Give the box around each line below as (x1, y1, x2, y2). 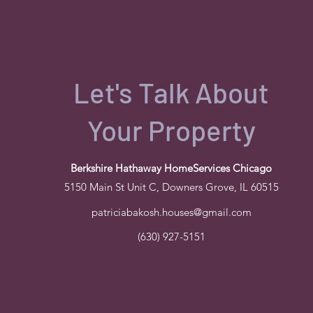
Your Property (87, 113, 256, 147)
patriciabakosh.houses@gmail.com (91, 205, 252, 219)
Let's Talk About (73, 75, 269, 109)
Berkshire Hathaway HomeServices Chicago (71, 161, 272, 175)
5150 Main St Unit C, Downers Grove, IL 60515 (64, 180, 279, 194)
